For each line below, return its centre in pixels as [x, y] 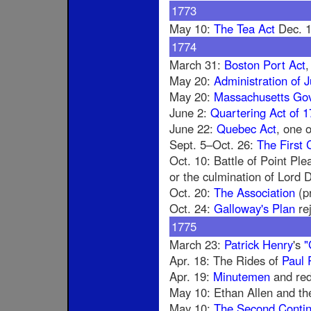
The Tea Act [244, 29]
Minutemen [242, 277]
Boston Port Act [265, 65]
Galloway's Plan [254, 209]
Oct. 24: [192, 209]
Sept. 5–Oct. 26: [213, 145]
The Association [254, 193]
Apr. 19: [191, 277]
